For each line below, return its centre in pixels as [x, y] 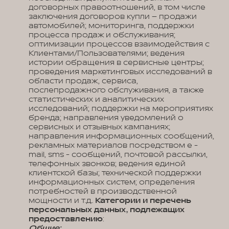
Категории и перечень [143, 201]
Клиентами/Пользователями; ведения [107, 53]
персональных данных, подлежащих [107, 210]
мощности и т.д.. [62, 201]
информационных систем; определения [112, 182]
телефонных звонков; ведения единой [107, 164]
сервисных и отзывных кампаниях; [99, 127]
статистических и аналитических [96, 99]
